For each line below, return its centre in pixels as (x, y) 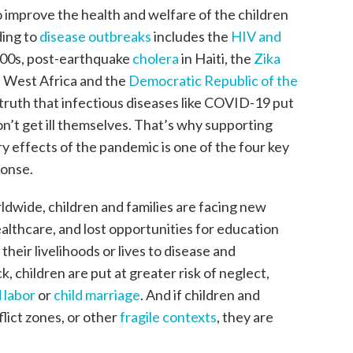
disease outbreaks (96, 37)
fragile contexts (169, 317)
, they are (245, 317)
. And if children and (201, 295)
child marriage (97, 295)
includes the (191, 37)
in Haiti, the (217, 59)
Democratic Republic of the (214, 81)
